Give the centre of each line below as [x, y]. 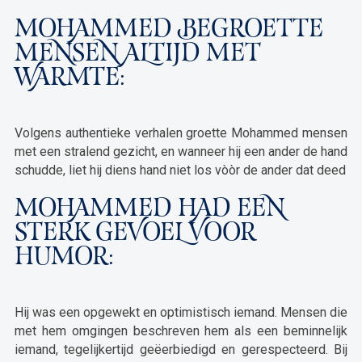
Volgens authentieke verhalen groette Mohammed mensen [181, 133]
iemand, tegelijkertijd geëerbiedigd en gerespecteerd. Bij [181, 349]
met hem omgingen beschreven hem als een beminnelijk [181, 331]
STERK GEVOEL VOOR [135, 234]
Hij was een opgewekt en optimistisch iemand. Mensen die [181, 312]
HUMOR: [64, 259]
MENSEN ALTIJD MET [137, 55]
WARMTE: [69, 79]
